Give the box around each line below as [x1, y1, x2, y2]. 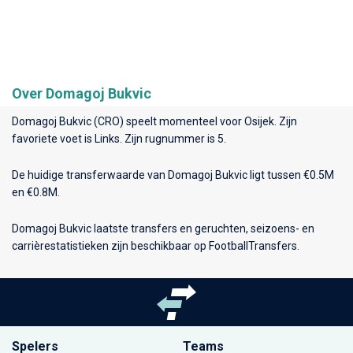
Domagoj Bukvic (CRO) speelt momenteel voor [12, 114, 244, 128]
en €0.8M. [12, 185, 60, 199]
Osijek [244, 114, 274, 128]
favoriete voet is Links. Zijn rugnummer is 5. [12, 132, 226, 145]
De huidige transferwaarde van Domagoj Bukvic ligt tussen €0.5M [12, 168, 334, 181]
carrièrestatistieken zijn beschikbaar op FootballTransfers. [12, 239, 299, 252]
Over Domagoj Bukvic [12, 84, 151, 102]
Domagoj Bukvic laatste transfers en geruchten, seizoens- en [12, 221, 314, 235]
